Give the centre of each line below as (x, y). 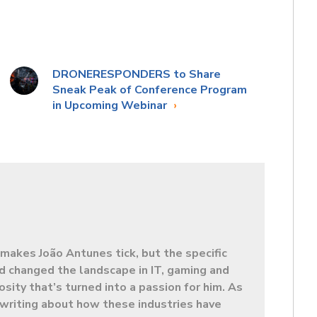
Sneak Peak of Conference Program (150, 90)
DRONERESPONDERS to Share (137, 74)
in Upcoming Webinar (111, 105)
